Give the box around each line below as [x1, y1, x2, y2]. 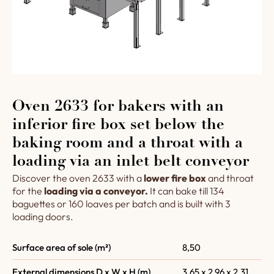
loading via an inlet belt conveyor [12, 155, 249, 170]
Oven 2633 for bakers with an [12, 100, 224, 115]
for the [12, 185, 44, 197]
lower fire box [144, 172, 206, 184]
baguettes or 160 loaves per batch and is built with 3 [12, 198, 231, 210]
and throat [206, 172, 254, 184]
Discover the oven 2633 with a [12, 172, 144, 184]
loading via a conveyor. [44, 185, 148, 197]
